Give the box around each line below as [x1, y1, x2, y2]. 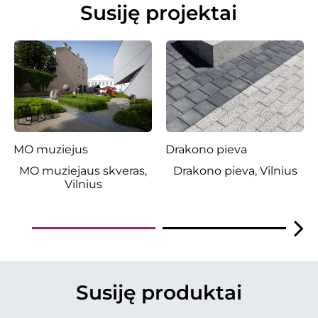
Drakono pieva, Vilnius [172, 164, 297, 178]
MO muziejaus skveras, [19, 164, 147, 178]
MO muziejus [13, 143, 88, 157]
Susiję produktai [75, 280, 242, 305]
